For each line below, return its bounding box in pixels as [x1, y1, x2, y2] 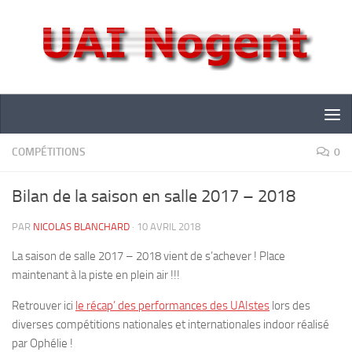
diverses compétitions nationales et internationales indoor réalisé [12, 317, 329, 332]
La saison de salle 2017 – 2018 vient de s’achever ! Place [12, 249, 285, 263]
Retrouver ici [12, 299, 75, 313]
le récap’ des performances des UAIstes [75, 299, 269, 313]
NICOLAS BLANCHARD [33, 221, 130, 233]
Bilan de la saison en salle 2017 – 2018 [12, 186, 295, 207]
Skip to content [21, 15, 104, 30]
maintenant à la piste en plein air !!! [12, 268, 180, 282]
